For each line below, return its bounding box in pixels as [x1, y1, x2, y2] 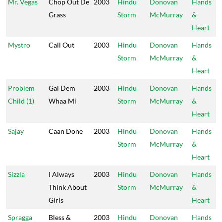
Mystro [8, 41, 30, 49]
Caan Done [49, 127, 83, 135]
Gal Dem [49, 84, 75, 92]
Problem [8, 84, 35, 92]
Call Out [49, 41, 74, 49]
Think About [49, 183, 87, 191]
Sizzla [8, 170, 25, 178]
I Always [49, 170, 74, 178]
